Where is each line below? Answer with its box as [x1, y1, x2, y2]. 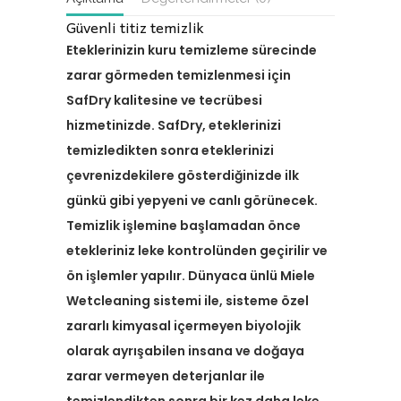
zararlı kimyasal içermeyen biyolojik [66, 317, 301, 335]
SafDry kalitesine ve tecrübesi [66, 91, 262, 109]
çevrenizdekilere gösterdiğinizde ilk [66, 166, 299, 184]
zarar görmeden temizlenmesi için [66, 66, 291, 84]
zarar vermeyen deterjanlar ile [66, 367, 265, 385]
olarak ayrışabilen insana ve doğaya [66, 342, 304, 360]
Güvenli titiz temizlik [66, 15, 204, 38]
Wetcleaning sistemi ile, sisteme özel [66, 292, 309, 310]
